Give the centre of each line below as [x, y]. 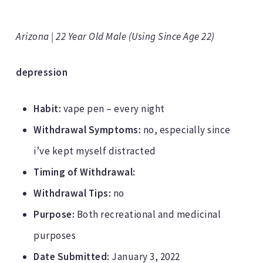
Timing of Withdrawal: [85, 172]
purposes [55, 235]
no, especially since [186, 129]
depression [42, 73]
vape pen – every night [114, 108]
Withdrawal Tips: [73, 193]
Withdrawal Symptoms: [87, 129]
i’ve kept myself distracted [95, 151]
